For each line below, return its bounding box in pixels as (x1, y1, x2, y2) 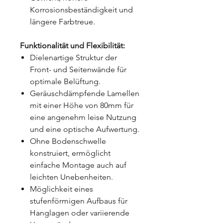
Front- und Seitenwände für (30, 64, 126, 74)
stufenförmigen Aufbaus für (30, 196, 127, 206)
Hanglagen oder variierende (30, 208, 129, 218)
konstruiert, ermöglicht (30, 148, 111, 158)
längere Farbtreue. (30, 16, 95, 26)
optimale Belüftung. (30, 76, 101, 86)
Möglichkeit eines (30, 184, 93, 194)
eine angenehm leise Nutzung (30, 112, 136, 122)
